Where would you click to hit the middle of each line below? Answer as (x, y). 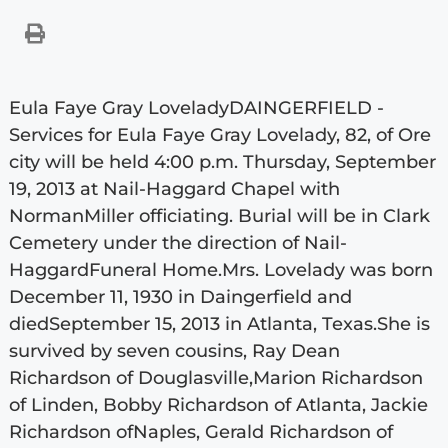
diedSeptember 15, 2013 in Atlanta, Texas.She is (219, 323)
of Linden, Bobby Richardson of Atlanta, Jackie (218, 404)
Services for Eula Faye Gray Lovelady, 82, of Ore (219, 134)
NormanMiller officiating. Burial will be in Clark (219, 215)
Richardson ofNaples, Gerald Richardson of (200, 431)
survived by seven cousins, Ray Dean (174, 350)
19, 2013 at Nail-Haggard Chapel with (174, 188)
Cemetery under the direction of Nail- (177, 242)
